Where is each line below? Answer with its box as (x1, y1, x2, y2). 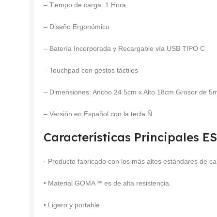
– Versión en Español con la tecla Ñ (44, 109, 152, 118)
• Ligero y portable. (44, 201, 102, 209)
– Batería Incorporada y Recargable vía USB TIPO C (44, 44, 205, 52)
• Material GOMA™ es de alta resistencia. (44, 179, 171, 187)
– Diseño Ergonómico (44, 22, 109, 31)
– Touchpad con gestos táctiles (44, 66, 138, 74)
